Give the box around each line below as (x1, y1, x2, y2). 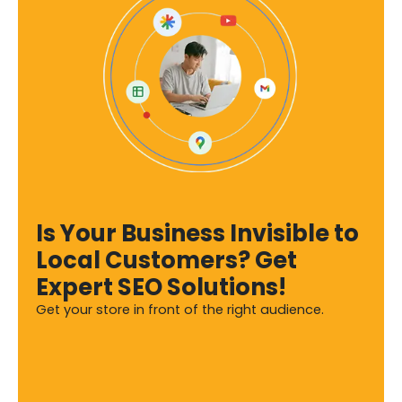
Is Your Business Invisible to (36, 216, 359, 249)
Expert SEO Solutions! (36, 270, 286, 303)
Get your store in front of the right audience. (36, 300, 324, 319)
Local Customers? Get (36, 243, 297, 276)
